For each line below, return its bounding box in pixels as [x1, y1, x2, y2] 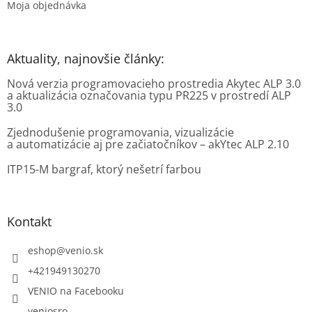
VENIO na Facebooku [28, 284, 124, 298]
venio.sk [65, 244, 103, 258]
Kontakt [7, 213, 52, 231]
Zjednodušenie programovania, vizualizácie [7, 125, 234, 141]
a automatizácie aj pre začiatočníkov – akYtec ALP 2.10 [7, 136, 289, 153]
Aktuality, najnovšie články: [7, 50, 164, 68]
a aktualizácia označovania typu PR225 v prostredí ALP [7, 88, 291, 104]
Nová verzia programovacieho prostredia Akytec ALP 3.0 [7, 76, 301, 92]
